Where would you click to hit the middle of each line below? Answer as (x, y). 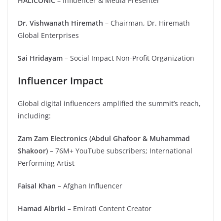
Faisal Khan (37, 185)
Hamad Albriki (42, 208)
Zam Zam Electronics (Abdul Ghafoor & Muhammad (104, 138)
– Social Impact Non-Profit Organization (129, 58)
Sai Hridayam (40, 58)
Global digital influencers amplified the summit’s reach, (109, 103)
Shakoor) (33, 150)
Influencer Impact (60, 80)
